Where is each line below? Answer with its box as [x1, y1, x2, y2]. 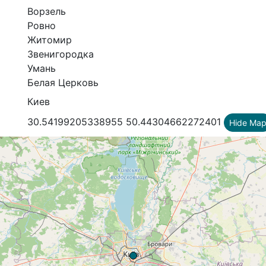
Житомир [27, 33, 72, 46]
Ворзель [27, 5, 66, 17]
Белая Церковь [27, 76, 99, 88]
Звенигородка [27, 47, 94, 60]
